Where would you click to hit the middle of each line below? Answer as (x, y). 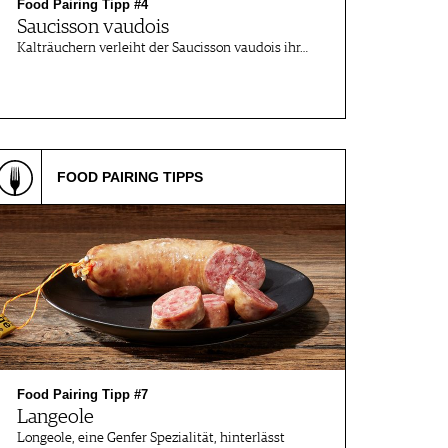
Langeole (55, 417)
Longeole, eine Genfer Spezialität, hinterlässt (151, 438)
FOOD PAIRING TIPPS (130, 177)
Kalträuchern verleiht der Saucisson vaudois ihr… (162, 48)
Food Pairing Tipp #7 (82, 394)
